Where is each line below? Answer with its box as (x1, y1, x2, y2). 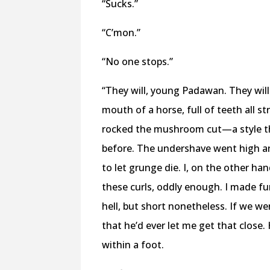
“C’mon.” (102, 25, 141, 39)
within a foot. (102, 237, 165, 251)
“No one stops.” (102, 54, 174, 68)
